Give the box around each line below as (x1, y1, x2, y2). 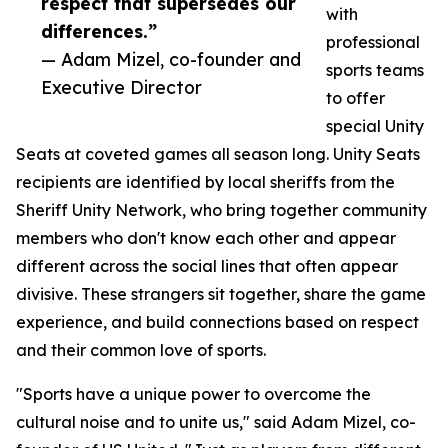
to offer (326, 88, 385, 109)
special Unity (326, 116, 424, 137)
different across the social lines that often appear (16, 256, 398, 277)
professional (326, 32, 420, 53)
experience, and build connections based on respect (16, 312, 419, 333)
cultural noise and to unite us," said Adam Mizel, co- (16, 412, 416, 433)
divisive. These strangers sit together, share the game (16, 284, 426, 305)
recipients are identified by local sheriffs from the (16, 172, 395, 193)
